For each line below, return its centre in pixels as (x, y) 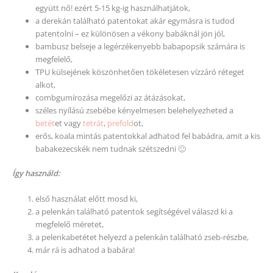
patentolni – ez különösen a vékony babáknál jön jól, (130, 34)
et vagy (68, 123)
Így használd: (36, 173)
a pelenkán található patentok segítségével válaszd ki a (134, 211)
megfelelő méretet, (70, 224)
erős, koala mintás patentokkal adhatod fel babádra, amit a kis (148, 136)
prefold (121, 123)
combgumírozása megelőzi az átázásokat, (111, 98)
